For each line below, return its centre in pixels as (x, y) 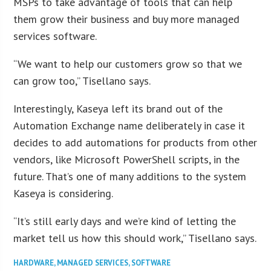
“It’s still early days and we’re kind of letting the (125, 221)
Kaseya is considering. (64, 193)
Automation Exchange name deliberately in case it (129, 125)
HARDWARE (34, 263)
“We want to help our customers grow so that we (128, 64)
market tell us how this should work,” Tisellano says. (135, 238)
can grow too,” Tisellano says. (82, 80)
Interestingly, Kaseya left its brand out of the (118, 108)
